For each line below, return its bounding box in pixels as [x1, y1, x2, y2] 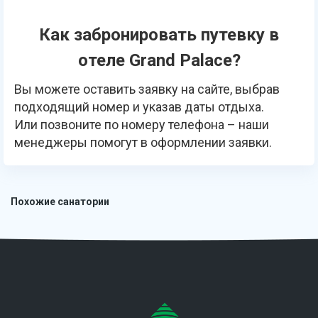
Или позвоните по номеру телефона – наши [14, 116, 269, 132]
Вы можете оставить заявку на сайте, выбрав [14, 81, 280, 97]
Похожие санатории [11, 195, 109, 207]
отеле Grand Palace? [77, 50, 241, 70]
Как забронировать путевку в [39, 24, 279, 45]
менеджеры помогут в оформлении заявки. [14, 134, 272, 150]
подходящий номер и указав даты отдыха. [14, 99, 264, 114]
